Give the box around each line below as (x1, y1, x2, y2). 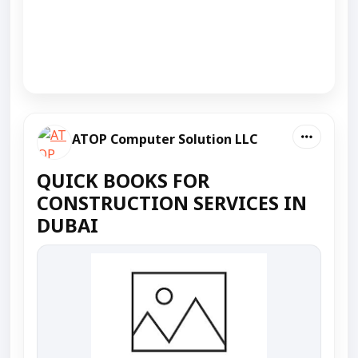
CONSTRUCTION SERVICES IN (37, 189, 307, 216)
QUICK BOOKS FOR (37, 167, 209, 193)
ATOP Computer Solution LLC (72, 129, 257, 148)
